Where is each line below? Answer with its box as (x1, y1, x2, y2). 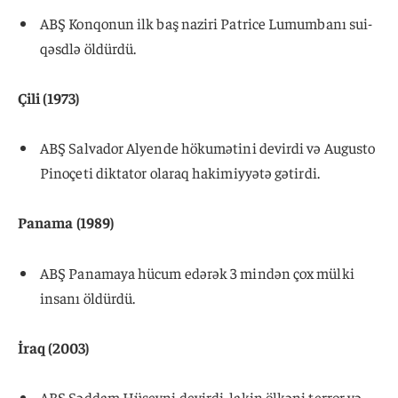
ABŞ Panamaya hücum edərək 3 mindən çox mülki (40, 262, 354, 283)
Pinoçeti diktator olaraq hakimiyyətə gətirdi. (40, 163, 320, 183)
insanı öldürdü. (40, 287, 136, 307)
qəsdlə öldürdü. (40, 37, 137, 58)
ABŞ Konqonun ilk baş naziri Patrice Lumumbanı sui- (40, 12, 373, 33)
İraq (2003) (18, 337, 89, 357)
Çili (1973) (18, 88, 79, 108)
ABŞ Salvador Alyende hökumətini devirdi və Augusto (40, 138, 376, 158)
